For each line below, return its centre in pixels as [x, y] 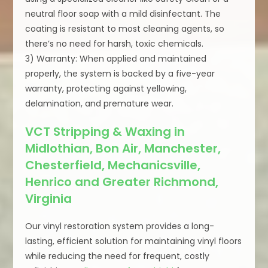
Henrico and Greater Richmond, [122, 182]
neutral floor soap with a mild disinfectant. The [123, 14]
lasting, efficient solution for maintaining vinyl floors [134, 241]
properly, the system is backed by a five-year [120, 74]
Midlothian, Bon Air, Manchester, [123, 149]
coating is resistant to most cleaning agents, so [125, 29]
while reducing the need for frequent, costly [118, 256]
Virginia [49, 199]
